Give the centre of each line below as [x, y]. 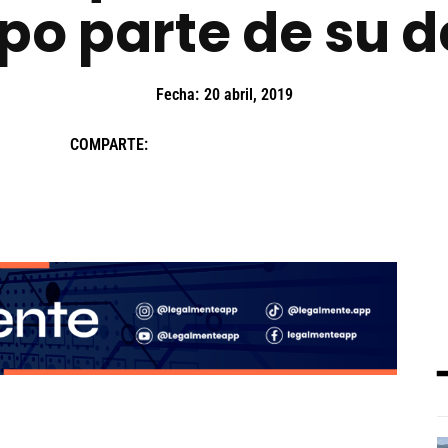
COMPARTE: [108, 144]
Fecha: [177, 95]
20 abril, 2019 [248, 95]
